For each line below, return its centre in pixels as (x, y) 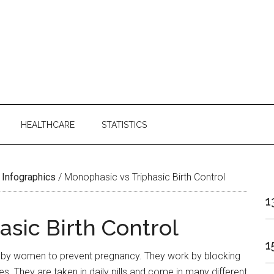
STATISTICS (124, 125)
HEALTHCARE (48, 125)
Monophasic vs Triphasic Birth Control (143, 177)
